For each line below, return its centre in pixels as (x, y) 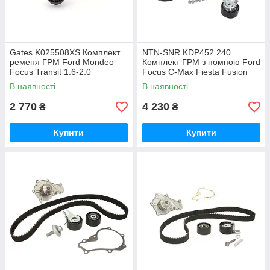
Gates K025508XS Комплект (65, 53)
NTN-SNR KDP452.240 (187, 53)
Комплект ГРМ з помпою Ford (201, 62)
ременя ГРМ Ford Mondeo (62, 62)
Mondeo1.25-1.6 (174, 82)
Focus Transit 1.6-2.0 (50, 72)
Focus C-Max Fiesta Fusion (195, 72)
